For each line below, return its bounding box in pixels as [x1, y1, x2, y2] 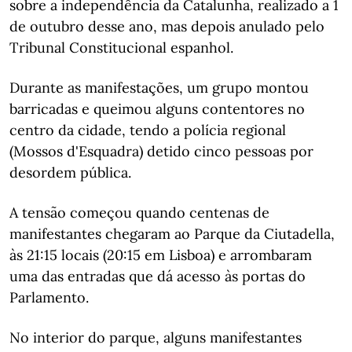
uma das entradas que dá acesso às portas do [9, 267, 306, 285]
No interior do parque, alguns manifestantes [9, 328, 302, 346]
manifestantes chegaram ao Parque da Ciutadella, [9, 225, 335, 243]
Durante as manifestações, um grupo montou [9, 79, 309, 97]
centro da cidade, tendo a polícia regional [9, 121, 286, 139]
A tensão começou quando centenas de [9, 203, 269, 222]
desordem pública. [9, 163, 131, 181]
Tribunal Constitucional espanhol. [9, 38, 233, 57]
